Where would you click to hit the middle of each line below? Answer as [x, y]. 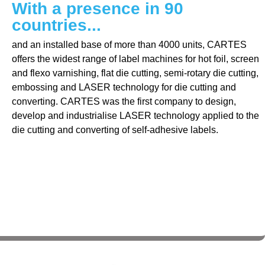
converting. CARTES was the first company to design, [124, 101]
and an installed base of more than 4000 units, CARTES [129, 44]
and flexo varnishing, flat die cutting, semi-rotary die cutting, [135, 73]
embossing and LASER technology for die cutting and [124, 87]
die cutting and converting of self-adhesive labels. [115, 130]
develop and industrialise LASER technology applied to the [135, 115]
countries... [56, 25]
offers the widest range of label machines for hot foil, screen [135, 59]
